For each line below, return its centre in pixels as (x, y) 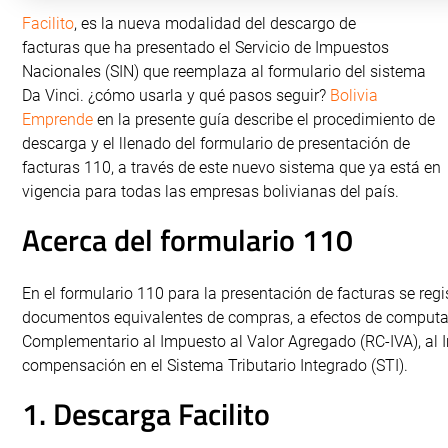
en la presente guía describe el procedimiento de (264, 119)
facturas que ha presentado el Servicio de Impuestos (205, 47)
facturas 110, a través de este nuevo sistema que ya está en (231, 167)
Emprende (57, 119)
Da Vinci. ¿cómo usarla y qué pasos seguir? (176, 95)
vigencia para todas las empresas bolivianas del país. (210, 191)
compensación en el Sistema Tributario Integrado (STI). (215, 365)
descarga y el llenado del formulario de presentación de (216, 143)
